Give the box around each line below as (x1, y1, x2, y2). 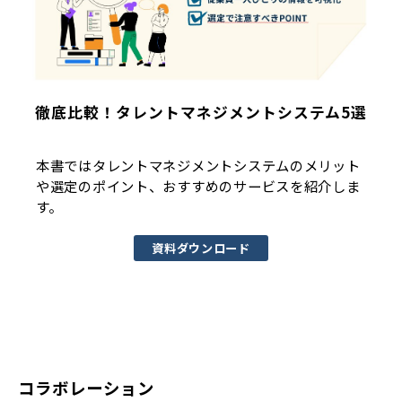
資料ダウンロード (152, 240, 250, 258)
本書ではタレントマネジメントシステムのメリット (36, 155, 361, 176)
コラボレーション (18, 376, 154, 400)
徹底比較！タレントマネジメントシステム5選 (35, 100, 367, 123)
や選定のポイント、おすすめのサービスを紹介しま (36, 176, 361, 197)
